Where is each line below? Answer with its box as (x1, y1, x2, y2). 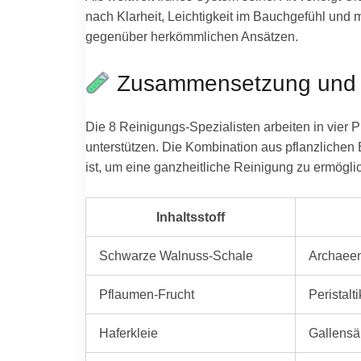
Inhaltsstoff (156, 210, 225, 225)
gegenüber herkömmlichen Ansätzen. (85, 28, 298, 44)
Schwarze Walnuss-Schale (98, 248, 253, 263)
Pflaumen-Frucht (98, 287, 194, 302)
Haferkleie (98, 326, 158, 341)
